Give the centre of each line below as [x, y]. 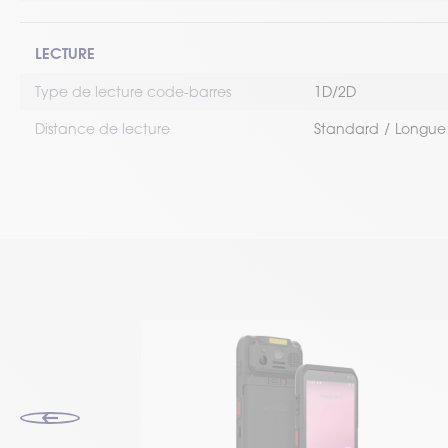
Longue [420, 128]
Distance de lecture [102, 128]
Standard [346, 128]
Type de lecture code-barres [133, 91]
